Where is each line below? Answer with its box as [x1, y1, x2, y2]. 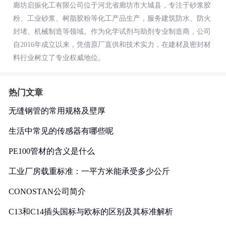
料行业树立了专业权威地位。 [13, 54, 105, 62]
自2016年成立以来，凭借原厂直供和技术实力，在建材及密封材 [13, 41, 211, 48]
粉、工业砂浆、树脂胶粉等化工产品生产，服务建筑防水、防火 [13, 15, 211, 22]
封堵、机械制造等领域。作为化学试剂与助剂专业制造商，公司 [13, 28, 211, 35]
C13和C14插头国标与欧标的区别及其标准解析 [9, 207, 173, 216]
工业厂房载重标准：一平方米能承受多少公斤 [9, 167, 170, 176]
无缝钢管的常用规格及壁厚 [9, 106, 105, 115]
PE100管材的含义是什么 [9, 147, 95, 155]
